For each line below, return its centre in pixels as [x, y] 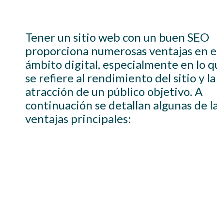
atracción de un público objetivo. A [114, 91]
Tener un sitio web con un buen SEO [117, 37]
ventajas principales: [78, 118]
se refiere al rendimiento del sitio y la [120, 78]
